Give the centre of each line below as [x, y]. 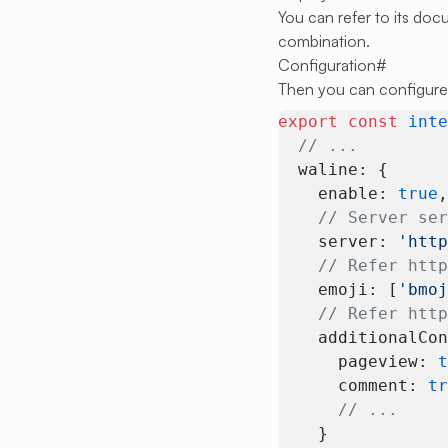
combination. [324, 41]
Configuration [327, 65]
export [308, 121]
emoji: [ [338, 289]
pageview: [358, 361]
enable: [338, 193]
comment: [353, 385]
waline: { [333, 169]
